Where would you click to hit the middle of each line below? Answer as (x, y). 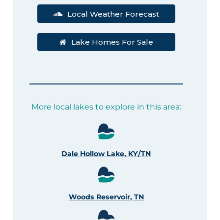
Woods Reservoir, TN (106, 197)
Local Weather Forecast (113, 14)
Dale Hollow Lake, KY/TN (106, 154)
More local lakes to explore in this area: (106, 107)
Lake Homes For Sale (112, 42)
